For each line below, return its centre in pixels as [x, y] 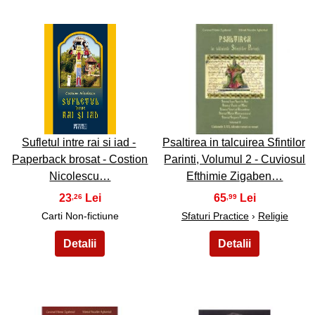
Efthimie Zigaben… [235, 176]
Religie [273, 216]
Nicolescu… [80, 176]
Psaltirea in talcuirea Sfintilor [233, 142]
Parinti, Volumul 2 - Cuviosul [235, 159]
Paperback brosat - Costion [80, 159]
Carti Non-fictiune [80, 216]
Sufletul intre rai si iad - [79, 142]
